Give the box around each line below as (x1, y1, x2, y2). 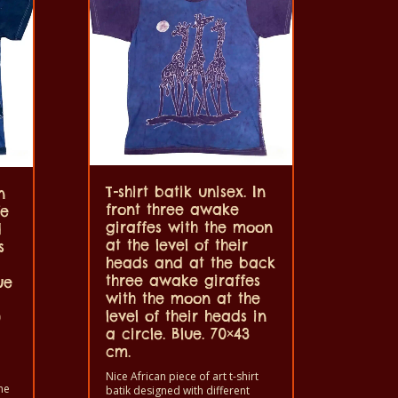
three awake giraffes (105, 272, 260, 291)
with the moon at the (105, 290, 260, 308)
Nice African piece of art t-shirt (105, 369, 259, 385)
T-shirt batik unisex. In (105, 183, 266, 202)
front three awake (105, 201, 239, 219)
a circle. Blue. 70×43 (105, 325, 250, 344)
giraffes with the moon (105, 219, 273, 237)
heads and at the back (105, 254, 275, 273)
